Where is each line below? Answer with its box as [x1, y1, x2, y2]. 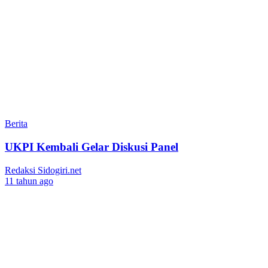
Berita [5, 118, 28, 129]
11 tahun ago [5, 175, 53, 186]
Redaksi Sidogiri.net [5, 165, 81, 175]
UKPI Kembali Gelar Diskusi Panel [5, 141, 178, 154]
